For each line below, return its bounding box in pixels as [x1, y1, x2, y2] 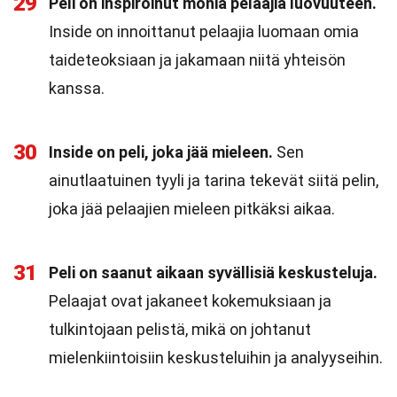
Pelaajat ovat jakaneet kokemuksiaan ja [49, 292, 331, 310]
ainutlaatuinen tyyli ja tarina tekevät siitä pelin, [49, 171, 378, 190]
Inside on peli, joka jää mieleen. [49, 143, 273, 161]
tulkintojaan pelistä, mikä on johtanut [49, 320, 311, 339]
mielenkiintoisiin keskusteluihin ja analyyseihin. [49, 348, 383, 367]
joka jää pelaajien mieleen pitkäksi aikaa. [49, 199, 335, 218]
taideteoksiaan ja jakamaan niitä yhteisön [49, 51, 346, 69]
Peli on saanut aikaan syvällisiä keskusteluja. [49, 263, 378, 282]
